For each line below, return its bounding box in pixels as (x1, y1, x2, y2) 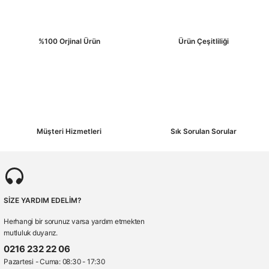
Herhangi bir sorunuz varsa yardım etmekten (4, 216, 145, 226)
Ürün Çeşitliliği (178, 36, 229, 46)
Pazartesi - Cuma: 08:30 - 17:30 (4, 256, 105, 266)
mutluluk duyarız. (4, 228, 58, 237)
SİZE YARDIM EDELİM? (4, 195, 81, 205)
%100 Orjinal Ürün (38, 36, 100, 46)
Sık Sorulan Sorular (171, 126, 237, 136)
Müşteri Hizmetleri (37, 126, 101, 136)
